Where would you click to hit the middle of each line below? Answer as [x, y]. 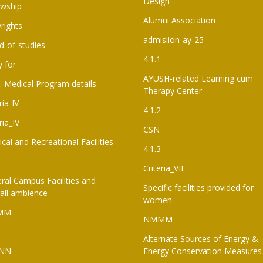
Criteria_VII [163, 168]
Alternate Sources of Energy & [201, 238]
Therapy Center [173, 90]
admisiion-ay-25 [173, 39]
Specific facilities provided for [198, 187]
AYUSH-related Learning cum [198, 78]
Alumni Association [179, 20]
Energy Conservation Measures [203, 251]
